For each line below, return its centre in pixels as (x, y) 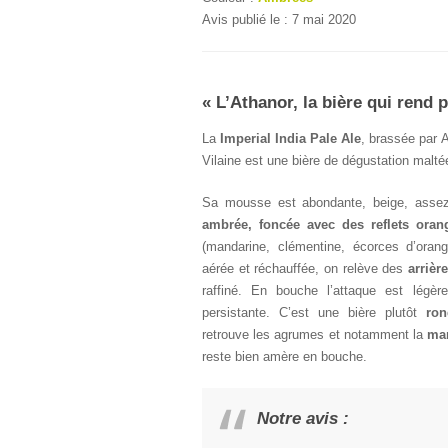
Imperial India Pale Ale (291, 138)
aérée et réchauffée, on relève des (305, 268)
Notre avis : (303, 418)
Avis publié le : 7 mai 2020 (279, 19)
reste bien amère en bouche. (284, 356)
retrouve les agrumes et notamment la (315, 334)
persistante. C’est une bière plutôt (314, 312)
